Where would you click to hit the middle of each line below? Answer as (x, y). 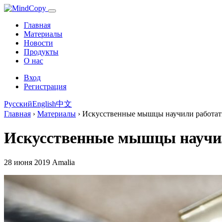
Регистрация (45, 86)
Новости (38, 43)
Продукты (41, 52)
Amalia (62, 162)
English (44, 104)
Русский (18, 104)
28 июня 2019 (27, 162)
